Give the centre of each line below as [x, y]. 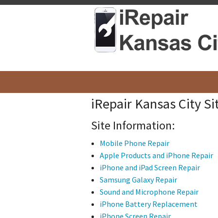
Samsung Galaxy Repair [138, 180]
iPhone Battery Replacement [148, 204]
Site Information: [133, 126]
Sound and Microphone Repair [149, 192]
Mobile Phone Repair [134, 143]
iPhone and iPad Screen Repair [150, 168]
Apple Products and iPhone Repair [156, 155]
